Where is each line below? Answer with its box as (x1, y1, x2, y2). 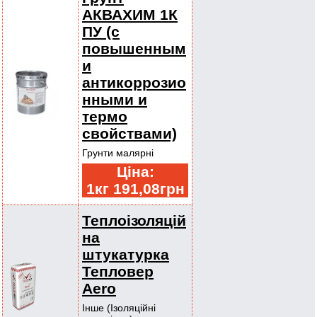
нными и (82, 91, 147, 108)
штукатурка (82, 246, 169, 263)
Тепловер (82, 263, 154, 279)
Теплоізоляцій (82, 212, 186, 229)
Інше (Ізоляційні (82, 302, 156, 313)
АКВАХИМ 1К (82, 6, 178, 23)
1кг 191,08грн (86, 180, 185, 197)
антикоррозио (82, 74, 186, 91)
